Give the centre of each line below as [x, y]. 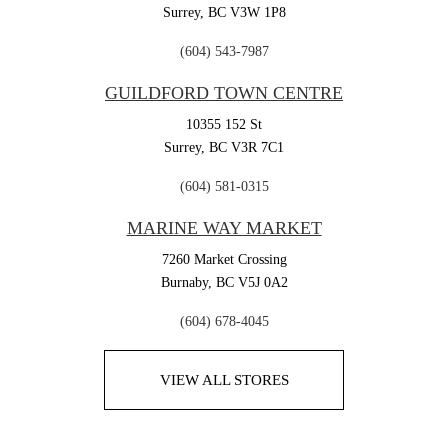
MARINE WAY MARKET [224, 228]
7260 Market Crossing [224, 260]
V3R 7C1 [257, 148]
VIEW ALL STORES [224, 380]
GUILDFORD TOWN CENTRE [224, 93]
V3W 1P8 [257, 13]
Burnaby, [186, 283]
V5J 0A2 [262, 283]
